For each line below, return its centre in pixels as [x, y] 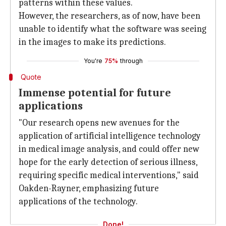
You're [93, 61]
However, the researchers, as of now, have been [109, 16]
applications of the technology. [78, 202]
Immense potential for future [95, 93]
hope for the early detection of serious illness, [108, 162]
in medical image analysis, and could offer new [109, 149]
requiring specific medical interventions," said [109, 175]
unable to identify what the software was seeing [112, 29]
